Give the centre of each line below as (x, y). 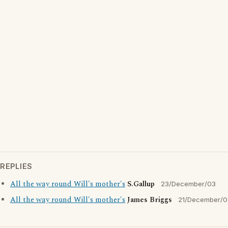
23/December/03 (188, 184)
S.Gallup (141, 184)
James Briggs (150, 200)
